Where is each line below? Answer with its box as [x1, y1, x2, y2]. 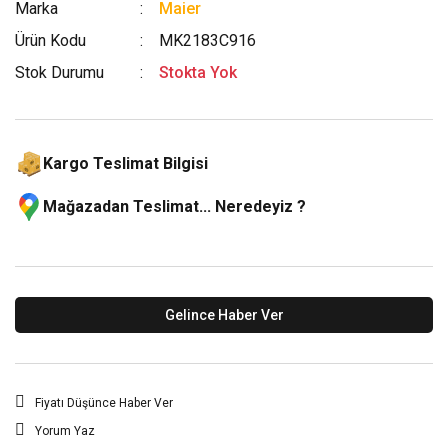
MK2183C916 [159, 31, 257, 50]
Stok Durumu [15, 63, 104, 82]
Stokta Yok [159, 63, 238, 82]
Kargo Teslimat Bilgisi [43, 154, 208, 173]
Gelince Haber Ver [164, 306, 284, 323]
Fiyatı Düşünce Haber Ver [35, 396, 173, 410]
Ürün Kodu [15, 31, 86, 50]
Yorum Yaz [35, 424, 95, 438]
